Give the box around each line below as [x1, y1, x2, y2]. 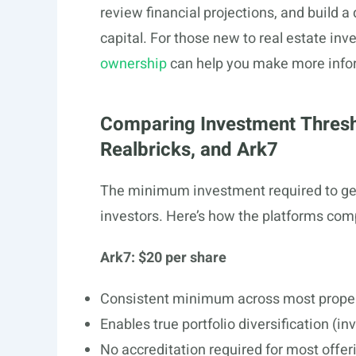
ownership [100, 53, 167, 75]
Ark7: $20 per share [100, 247, 226, 269]
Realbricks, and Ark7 [100, 136, 278, 164]
